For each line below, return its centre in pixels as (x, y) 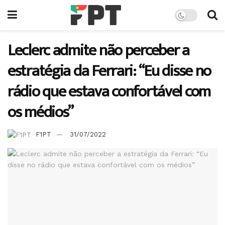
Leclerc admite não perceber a (98, 50)
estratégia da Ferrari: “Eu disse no (109, 71)
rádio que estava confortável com (109, 92)
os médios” (41, 112)
